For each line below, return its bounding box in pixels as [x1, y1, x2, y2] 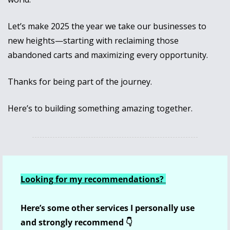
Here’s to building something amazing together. [8, 103, 193, 114]
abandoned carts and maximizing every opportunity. [8, 49, 210, 61]
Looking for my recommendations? [21, 174, 166, 185]
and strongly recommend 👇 [21, 217, 132, 228]
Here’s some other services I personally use [21, 202, 195, 214]
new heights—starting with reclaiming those [8, 35, 179, 47]
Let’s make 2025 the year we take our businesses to [8, 21, 206, 32]
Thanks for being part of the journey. [8, 76, 154, 88]
